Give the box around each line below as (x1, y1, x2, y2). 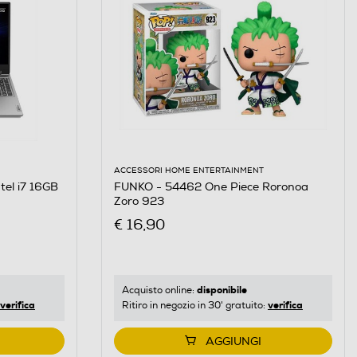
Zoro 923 (113, 194, 164, 208)
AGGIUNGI (205, 335, 261, 349)
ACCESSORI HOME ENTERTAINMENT (113, 165, 264, 175)
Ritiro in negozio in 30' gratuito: (121, 300, 268, 312)
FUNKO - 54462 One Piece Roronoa (113, 179, 308, 194)
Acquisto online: (121, 284, 197, 297)
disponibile (196, 284, 247, 297)
